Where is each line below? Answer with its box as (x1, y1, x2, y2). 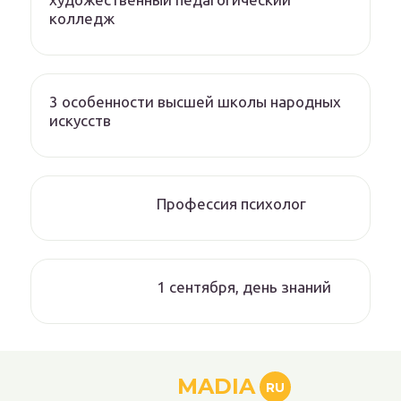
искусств (49, 112, 111, 130)
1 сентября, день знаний (157, 278, 331, 296)
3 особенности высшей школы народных (49, 93, 341, 111)
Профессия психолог (157, 195, 306, 213)
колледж (49, 10, 115, 28)
